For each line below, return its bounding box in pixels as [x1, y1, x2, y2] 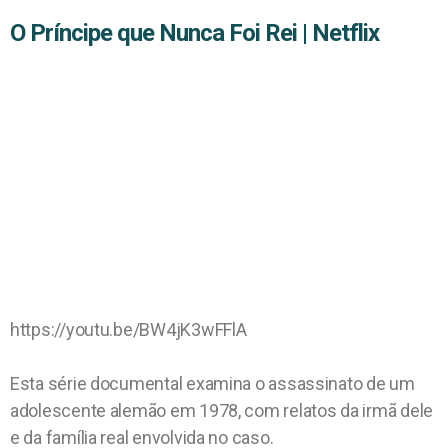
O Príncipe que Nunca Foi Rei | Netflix [10, 19, 380, 48]
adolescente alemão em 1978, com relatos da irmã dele [10, 400, 433, 422]
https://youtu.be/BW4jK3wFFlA [10, 319, 247, 341]
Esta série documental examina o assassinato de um [10, 373, 415, 395]
